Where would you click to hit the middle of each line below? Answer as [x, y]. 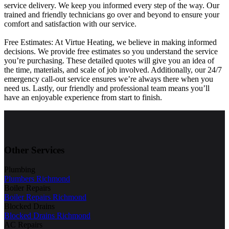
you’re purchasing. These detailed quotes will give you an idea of [109, 60]
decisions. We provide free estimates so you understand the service [111, 51]
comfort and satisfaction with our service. [70, 24]
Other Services [34, 150]
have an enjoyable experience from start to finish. [83, 97]
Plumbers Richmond [37, 179]
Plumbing [20, 170]
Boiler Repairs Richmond [45, 197]
